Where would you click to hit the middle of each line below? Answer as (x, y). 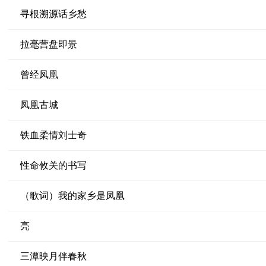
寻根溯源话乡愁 (53, 14)
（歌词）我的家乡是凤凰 (72, 196)
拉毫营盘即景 (48, 44)
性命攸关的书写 (53, 165)
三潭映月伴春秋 (53, 256)
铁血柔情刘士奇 (53, 135)
